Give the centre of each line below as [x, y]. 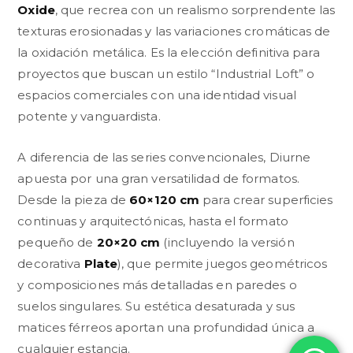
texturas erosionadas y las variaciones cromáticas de [174, 31]
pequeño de [57, 242]
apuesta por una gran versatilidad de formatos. [158, 178]
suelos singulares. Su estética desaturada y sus [156, 306]
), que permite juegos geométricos [223, 263]
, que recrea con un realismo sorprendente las [195, 9]
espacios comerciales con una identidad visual [157, 95]
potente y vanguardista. [89, 116]
